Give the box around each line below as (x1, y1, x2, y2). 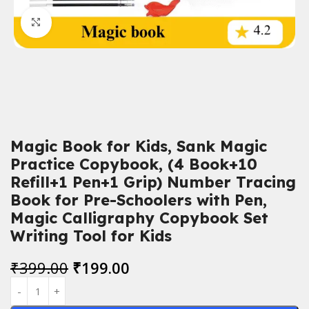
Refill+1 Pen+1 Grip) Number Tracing (10, 172, 296, 192)
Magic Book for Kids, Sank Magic (10, 137, 267, 157)
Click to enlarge (51, 16, 126, 29)
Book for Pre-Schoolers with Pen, (10, 190, 267, 210)
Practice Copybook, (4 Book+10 (10, 154, 257, 175)
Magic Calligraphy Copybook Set (10, 208, 268, 228)
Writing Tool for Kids (10, 226, 172, 246)
